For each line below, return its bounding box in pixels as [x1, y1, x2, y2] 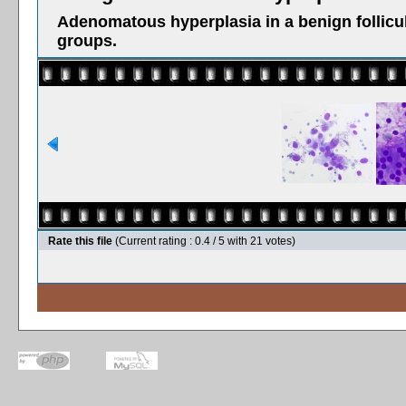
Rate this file [48, 235, 115, 247]
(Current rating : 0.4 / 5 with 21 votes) [115, 235, 295, 247]
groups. [57, 32, 117, 50]
